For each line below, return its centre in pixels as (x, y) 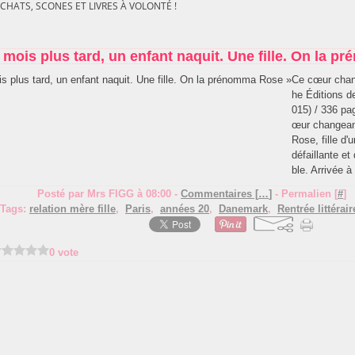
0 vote (64, 252)
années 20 (185, 209)
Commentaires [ (219, 194)
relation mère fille (73, 209)
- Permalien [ (305, 194)
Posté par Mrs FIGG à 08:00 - (109, 194)
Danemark (243, 209)
